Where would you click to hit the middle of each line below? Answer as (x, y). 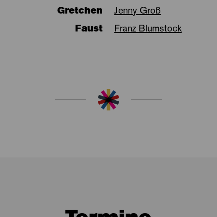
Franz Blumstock (148, 28)
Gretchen (80, 10)
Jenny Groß (138, 10)
